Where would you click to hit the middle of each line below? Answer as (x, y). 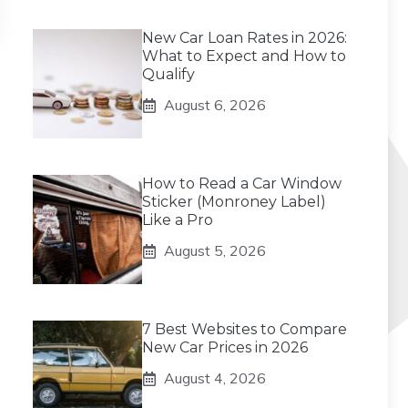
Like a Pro (178, 220)
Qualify (168, 74)
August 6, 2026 (215, 105)
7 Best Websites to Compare (245, 329)
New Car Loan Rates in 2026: (245, 38)
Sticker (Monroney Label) (234, 202)
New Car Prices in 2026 (225, 347)
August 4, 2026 (215, 378)
